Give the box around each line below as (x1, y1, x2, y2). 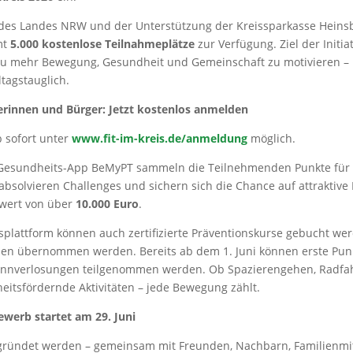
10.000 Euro (75, 196, 139, 212)
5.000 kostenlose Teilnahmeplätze (9, 36, 195, 52)
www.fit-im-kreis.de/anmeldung (71, 131, 247, 147)
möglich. (247, 131, 295, 147)
